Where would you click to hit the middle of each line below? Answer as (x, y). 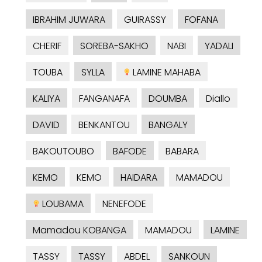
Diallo (218, 99)
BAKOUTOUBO (63, 151)
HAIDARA (139, 178)
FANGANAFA (104, 99)
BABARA (182, 151)
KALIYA (46, 99)
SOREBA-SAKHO (114, 46)
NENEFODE (124, 204)
